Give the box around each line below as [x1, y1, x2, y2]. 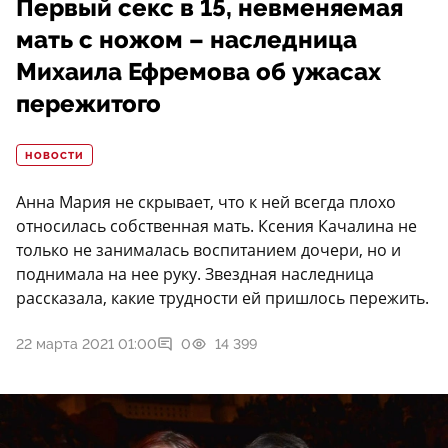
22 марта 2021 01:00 [16, 336, 157, 353]
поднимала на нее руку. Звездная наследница [16, 263, 374, 286]
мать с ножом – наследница [16, 26, 357, 55]
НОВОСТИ [25, 150, 84, 163]
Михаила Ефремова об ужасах [16, 58, 381, 87]
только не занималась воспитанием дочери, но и [16, 239, 401, 262]
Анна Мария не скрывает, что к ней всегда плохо [16, 191, 396, 214]
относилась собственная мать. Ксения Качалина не [16, 215, 417, 238]
